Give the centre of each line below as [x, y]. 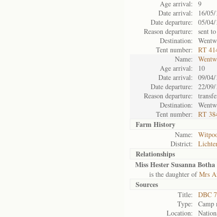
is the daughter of [167, 174]
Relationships [155, 154]
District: [182, 144]
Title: [185, 194]
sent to [207, 31]
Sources [147, 184]
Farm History [155, 124]
